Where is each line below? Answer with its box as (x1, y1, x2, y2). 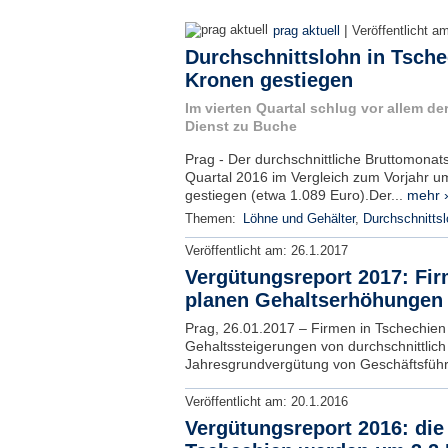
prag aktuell (272, 24, 340, 38)
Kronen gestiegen (184, 69, 353, 91)
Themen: (184, 212, 240, 226)
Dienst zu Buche (184, 118, 297, 134)
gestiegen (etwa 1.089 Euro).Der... (184, 187, 407, 203)
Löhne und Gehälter (242, 212, 355, 226)
